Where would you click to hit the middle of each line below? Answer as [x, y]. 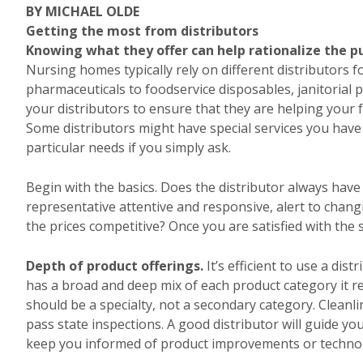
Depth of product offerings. [115, 266]
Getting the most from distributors [142, 31]
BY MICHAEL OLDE [83, 11]
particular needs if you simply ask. [128, 147]
